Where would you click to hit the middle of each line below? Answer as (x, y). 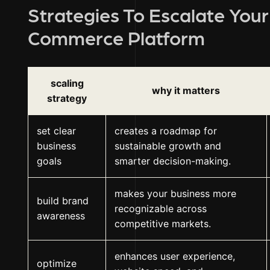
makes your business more (175, 194)
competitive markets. (163, 224)
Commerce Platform (116, 37)
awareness (61, 216)
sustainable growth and (168, 146)
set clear (56, 131)
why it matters (186, 91)
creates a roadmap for (166, 131)
